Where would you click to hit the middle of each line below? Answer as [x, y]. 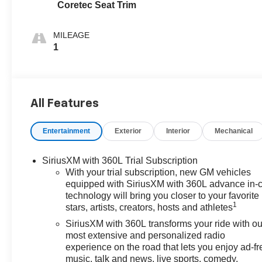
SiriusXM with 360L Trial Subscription [120, 161]
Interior [178, 131]
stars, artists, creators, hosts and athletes [149, 208]
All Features [65, 104]
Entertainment [67, 131]
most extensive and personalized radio [146, 236]
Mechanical [234, 131]
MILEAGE [72, 35]
